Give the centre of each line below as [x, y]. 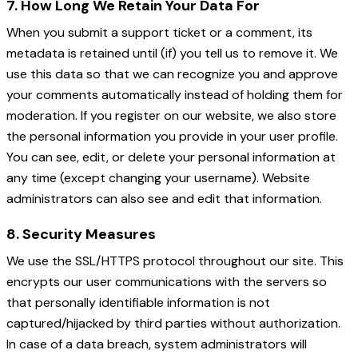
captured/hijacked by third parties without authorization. [173, 324]
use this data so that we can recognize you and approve [172, 74]
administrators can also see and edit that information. [164, 199]
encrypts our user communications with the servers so [167, 282]
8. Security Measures [81, 235]
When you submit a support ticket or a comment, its [159, 33]
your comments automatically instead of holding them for [175, 95]
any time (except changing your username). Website [158, 178]
